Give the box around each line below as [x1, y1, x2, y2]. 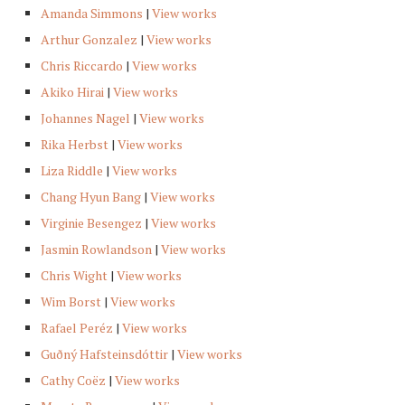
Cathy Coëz [41, 372, 106, 390]
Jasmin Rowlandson [41, 240, 152, 259]
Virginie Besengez [41, 214, 142, 232]
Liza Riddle [41, 162, 103, 180]
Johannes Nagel [41, 109, 130, 127]
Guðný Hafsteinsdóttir [41, 345, 168, 363]
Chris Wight [41, 267, 108, 285]
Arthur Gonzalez [41, 31, 137, 49]
